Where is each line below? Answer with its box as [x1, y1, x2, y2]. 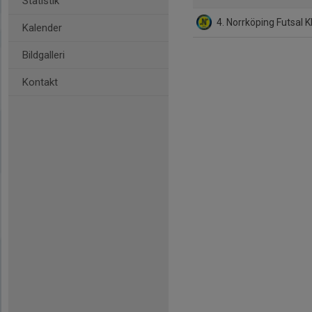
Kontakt [22, 76, 58, 88]
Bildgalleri [22, 49, 65, 61]
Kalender [22, 22, 62, 34]
